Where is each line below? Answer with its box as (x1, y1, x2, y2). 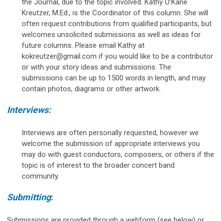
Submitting (7, 191, 51, 202)
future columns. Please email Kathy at (22, 40, 145, 50)
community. (22, 171, 61, 181)
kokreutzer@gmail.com (22, 51, 97, 61)
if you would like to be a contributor (97, 51, 213, 61)
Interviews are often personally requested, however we (22, 128, 199, 137)
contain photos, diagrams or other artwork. (22, 84, 161, 93)
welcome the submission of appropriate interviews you (22, 139, 200, 148)
